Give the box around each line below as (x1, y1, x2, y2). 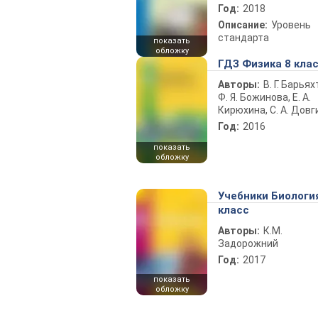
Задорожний (218, 238, 278, 249)
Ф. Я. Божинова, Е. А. (218, 92, 311, 103)
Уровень (271, 19, 311, 31)
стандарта (218, 32, 269, 43)
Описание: (218, 19, 268, 31)
